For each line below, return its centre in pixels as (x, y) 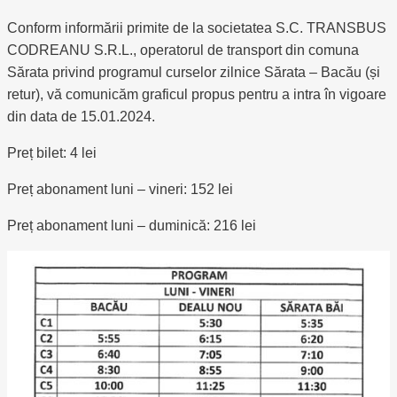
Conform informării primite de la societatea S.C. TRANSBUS (197, 28)
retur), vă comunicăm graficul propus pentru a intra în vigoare (197, 94)
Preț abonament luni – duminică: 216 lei (132, 226)
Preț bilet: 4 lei (52, 153)
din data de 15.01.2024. (81, 117)
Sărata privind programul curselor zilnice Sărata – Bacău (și (194, 72)
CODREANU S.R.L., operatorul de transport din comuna (183, 50)
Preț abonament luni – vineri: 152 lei (120, 189)
